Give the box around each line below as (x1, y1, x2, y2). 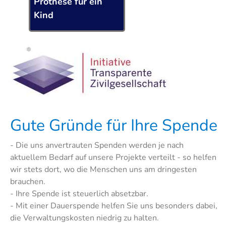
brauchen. (10, 176, 45, 188)
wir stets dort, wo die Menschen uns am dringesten (10, 164, 197, 176)
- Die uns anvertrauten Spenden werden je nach (10, 140, 184, 151)
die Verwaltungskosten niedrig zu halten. (10, 212, 159, 224)
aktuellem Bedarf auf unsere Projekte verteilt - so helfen (10, 152, 216, 163)
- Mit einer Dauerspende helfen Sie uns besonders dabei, (10, 200, 217, 212)
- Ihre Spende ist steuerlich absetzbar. (10, 188, 148, 200)
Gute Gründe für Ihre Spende (10, 115, 217, 137)
